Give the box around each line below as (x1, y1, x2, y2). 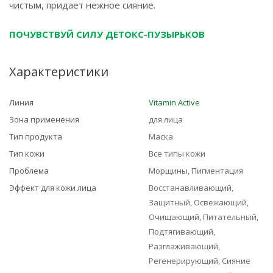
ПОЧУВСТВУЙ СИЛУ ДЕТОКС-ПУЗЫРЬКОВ (9, 28, 205, 40)
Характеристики (9, 63, 108, 80)
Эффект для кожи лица (9, 182, 96, 193)
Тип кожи (9, 148, 44, 159)
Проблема (9, 165, 49, 176)
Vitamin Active (149, 97, 200, 108)
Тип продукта (9, 131, 62, 142)
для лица (149, 114, 183, 125)
